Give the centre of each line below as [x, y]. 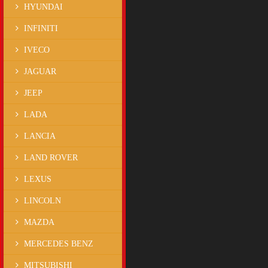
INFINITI [41, 28]
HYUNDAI [43, 7]
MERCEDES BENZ [59, 244]
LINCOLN [42, 201]
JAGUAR [40, 71]
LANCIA [40, 136]
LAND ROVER [51, 158]
